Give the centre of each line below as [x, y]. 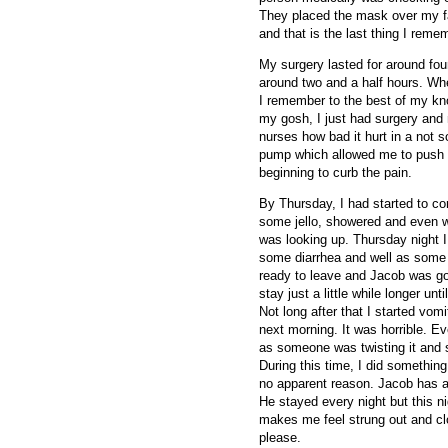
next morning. [298, 330]
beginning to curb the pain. [335, 172]
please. [280, 438]
